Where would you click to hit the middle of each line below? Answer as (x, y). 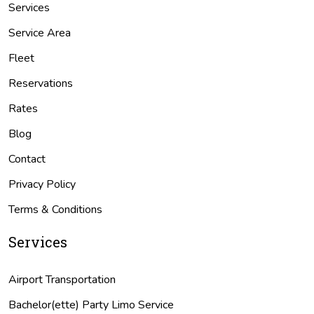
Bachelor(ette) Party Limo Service (91, 305)
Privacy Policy (42, 184)
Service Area (40, 33)
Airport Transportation (62, 279)
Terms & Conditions (55, 209)
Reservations (41, 83)
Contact (27, 159)
